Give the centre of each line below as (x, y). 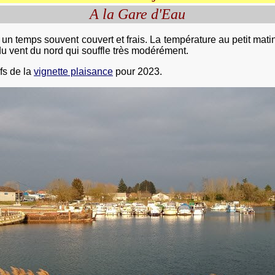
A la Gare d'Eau (137, 14)
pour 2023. (137, 72)
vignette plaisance (73, 72)
